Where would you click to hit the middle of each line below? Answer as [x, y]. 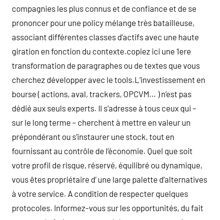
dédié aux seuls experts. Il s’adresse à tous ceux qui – [104, 108]
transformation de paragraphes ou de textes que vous [106, 65]
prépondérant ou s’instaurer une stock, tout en [93, 137]
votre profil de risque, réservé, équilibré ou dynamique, [107, 165]
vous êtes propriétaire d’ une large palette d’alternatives [110, 179]
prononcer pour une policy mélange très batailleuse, [103, 23]
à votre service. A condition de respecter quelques [100, 193]
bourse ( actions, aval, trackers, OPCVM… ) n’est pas [102, 94]
